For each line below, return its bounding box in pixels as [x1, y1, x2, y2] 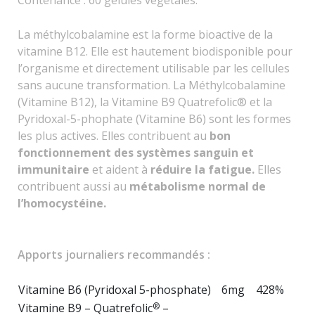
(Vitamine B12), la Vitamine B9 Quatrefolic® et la [18, 94, 272, 110]
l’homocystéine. [18, 195, 106, 211]
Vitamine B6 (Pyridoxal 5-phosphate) [18, 281, 211, 297]
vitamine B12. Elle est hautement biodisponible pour [18, 43, 292, 59]
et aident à [92, 161, 150, 177]
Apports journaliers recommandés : [18, 246, 210, 262]
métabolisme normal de [129, 178, 266, 194]
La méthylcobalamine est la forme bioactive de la [18, 26, 273, 42]
